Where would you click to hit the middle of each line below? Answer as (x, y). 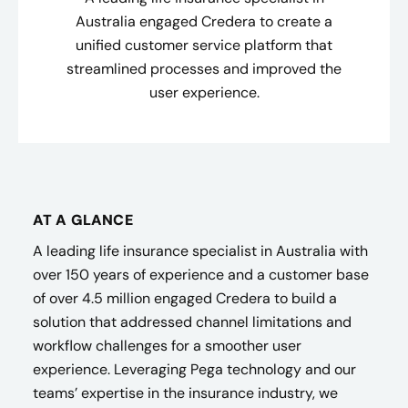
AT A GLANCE (83, 220)
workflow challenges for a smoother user (167, 346)
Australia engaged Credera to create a (204, 21)
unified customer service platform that (204, 45)
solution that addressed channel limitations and (192, 322)
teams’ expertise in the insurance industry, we (185, 393)
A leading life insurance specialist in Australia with (200, 251)
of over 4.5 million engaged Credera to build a (185, 298)
